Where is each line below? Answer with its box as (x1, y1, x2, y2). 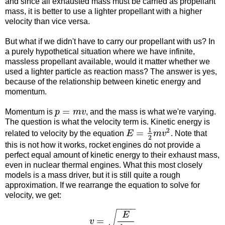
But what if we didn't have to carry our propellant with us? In (5, 37, 215, 46)
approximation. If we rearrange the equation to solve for (5, 181, 200, 190)
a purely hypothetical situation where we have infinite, (5, 47, 195, 56)
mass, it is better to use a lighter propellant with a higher (5, 7, 202, 16)
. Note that (171, 129, 207, 138)
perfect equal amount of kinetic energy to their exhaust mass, (5, 151, 219, 160)
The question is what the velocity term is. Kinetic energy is (5, 117, 210, 126)
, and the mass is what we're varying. (86, 107, 216, 116)
